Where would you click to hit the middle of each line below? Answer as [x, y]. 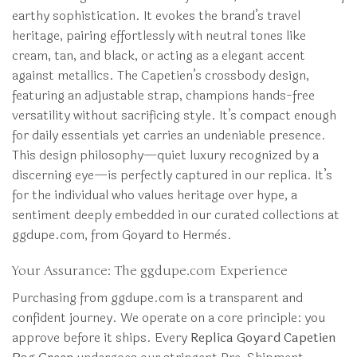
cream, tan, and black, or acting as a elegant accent [159, 56]
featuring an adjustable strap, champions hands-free [163, 96]
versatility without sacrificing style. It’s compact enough [174, 116]
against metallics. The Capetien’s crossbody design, [161, 76]
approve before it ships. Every [101, 337]
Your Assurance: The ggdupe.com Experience [150, 271]
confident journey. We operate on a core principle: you [169, 317]
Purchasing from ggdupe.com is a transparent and [157, 297]
